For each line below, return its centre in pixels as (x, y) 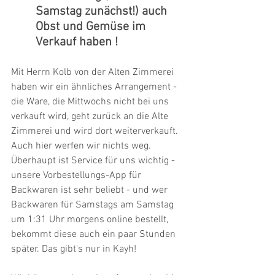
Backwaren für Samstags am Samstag (94, 205)
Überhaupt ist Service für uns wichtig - (94, 161)
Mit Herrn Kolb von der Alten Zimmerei (94, 72)
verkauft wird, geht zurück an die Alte (91, 116)
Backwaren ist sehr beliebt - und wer (91, 190)
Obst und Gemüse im (92, 27)
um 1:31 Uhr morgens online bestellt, (91, 219)
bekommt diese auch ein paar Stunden (95, 234)
